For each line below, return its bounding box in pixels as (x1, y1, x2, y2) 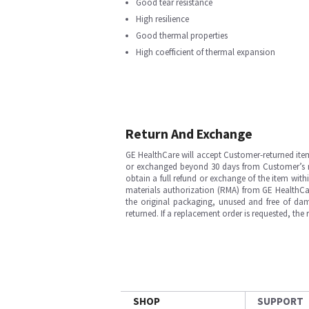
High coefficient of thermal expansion (136, 46, 275, 58)
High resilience (136, 13, 189, 25)
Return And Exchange (126, 126, 252, 142)
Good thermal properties (136, 30, 228, 41)
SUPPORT (257, 295, 303, 308)
